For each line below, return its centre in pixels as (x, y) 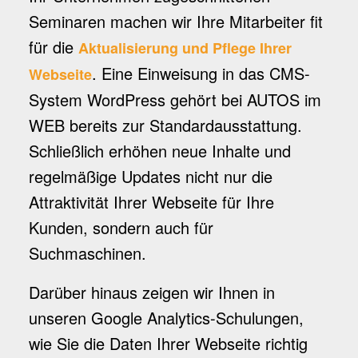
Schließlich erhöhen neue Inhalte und (159, 151)
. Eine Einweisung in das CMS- (201, 73)
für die (53, 47)
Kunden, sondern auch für (121, 227)
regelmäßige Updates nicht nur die (150, 176)
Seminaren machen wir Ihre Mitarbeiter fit (175, 21)
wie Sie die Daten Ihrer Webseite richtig (168, 343)
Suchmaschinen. (87, 253)
